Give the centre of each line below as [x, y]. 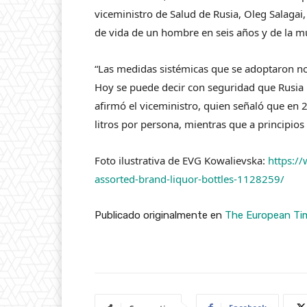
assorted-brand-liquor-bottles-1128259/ [189, 179]
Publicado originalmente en [160, 215]
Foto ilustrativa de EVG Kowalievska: [181, 160]
